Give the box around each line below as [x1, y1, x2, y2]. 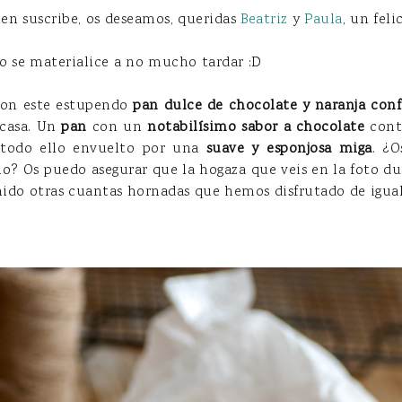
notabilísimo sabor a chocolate [147, 116, 365, 138]
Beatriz [240, 8, 288, 31]
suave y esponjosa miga [205, 137, 372, 160]
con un [86, 116, 148, 138]
